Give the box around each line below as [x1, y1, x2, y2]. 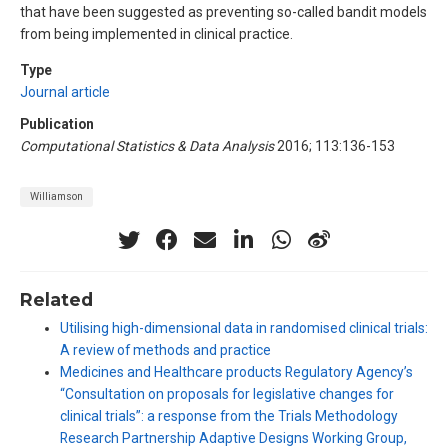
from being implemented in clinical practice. [20, 26, 293, 43]
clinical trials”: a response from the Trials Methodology [60, 407, 398, 424]
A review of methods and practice [60, 341, 271, 358]
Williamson [30, 189, 83, 203]
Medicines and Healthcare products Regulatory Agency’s [60, 363, 413, 380]
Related [20, 288, 93, 310]
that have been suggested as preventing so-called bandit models [20, 4, 427, 21]
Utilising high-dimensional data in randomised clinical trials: [60, 319, 428, 336]
